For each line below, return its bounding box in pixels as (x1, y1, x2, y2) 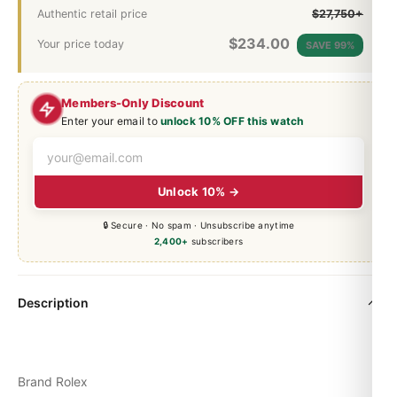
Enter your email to (61, 113, 161, 128)
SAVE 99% (306, 38, 354, 51)
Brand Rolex (18, 373, 88, 389)
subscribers (188, 235, 244, 246)
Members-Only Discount (61, 95, 205, 110)
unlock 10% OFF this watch (160, 113, 304, 128)
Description (18, 294, 89, 310)
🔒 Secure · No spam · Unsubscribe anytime (102, 219, 295, 230)
